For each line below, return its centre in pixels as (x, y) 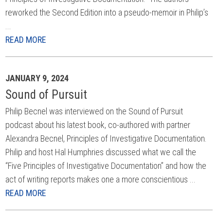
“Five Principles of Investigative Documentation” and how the (106, 166)
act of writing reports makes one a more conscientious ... (101, 179)
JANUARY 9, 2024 (37, 78)
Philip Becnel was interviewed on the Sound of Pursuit (94, 111)
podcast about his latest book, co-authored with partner (98, 125)
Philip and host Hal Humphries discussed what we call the (101, 152)
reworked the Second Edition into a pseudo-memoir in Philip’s (107, 12)
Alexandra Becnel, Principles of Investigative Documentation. (106, 138)
